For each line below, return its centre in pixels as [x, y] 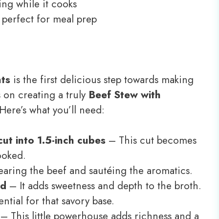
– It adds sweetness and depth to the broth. [104, 186]
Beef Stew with [125, 95]
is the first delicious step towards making [102, 79]
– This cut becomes [151, 141]
